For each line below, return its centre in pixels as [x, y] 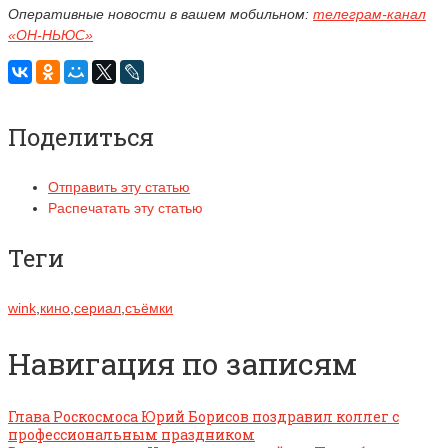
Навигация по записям [182, 363]
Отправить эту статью [119, 186]
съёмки [149, 307]
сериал [97, 307]
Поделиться [81, 136]
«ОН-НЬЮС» [50, 34]
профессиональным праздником [131, 434]
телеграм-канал [369, 13]
